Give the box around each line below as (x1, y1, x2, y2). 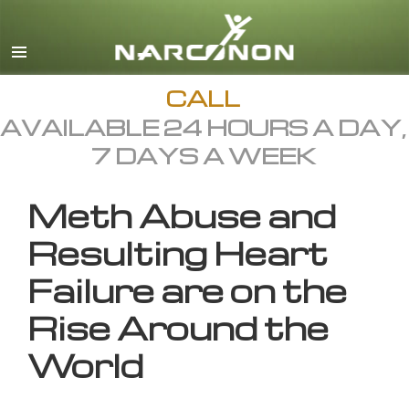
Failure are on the (27, 269, 347, 311)
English (247, 16, 292, 34)
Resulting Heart (27, 232, 328, 274)
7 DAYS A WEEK (90, 142, 316, 170)
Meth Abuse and (27, 194, 336, 236)
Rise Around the (27, 307, 329, 349)
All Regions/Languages (247, 49, 385, 67)
